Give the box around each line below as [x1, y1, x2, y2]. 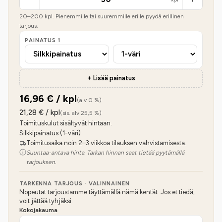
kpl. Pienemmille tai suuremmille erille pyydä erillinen [43, 13, 184, 20]
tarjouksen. [26, 159, 56, 166]
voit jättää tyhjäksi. [19, 197, 73, 205]
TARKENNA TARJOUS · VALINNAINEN [19, 180, 130, 187]
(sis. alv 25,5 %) [60, 110, 102, 116]
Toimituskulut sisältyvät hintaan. [19, 119, 112, 127]
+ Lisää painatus [87, 74, 135, 82]
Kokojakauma [19, 207, 57, 214]
